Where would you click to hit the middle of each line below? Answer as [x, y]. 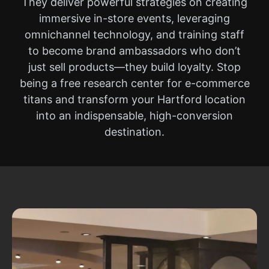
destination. [134, 132]
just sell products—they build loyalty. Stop [134, 67]
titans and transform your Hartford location [134, 99]
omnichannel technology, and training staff [134, 35]
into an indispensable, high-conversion [134, 116]
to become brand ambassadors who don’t [134, 51]
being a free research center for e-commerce [134, 83]
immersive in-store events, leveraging [134, 18]
